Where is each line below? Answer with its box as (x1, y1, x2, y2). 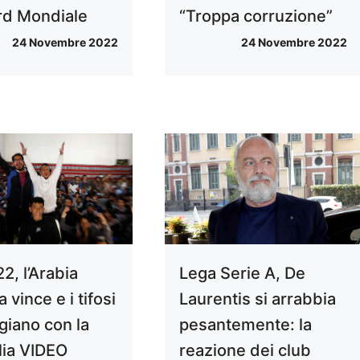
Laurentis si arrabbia (178, 289, 336, 309)
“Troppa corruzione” (178, 6, 333, 27)
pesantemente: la (178, 315, 312, 335)
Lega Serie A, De (178, 264, 305, 284)
